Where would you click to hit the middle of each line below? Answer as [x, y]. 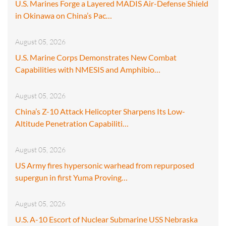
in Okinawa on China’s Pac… [64, 15]
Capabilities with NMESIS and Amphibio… [88, 69]
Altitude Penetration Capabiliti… [72, 123]
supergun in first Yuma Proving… [71, 177]
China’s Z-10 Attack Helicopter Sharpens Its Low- [100, 111]
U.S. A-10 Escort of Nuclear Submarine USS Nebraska [106, 219]
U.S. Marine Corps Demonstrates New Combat [96, 57]
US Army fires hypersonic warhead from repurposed [105, 165]
